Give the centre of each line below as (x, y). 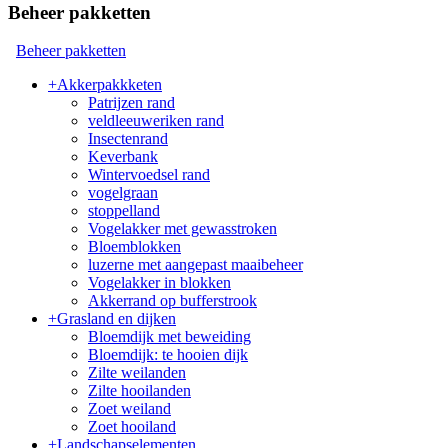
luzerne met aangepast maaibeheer (195, 265)
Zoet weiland (129, 409)
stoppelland (124, 211)
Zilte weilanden (137, 373)
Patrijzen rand (131, 103)
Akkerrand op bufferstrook (172, 301)
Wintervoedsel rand (149, 175)
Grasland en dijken (116, 319)
